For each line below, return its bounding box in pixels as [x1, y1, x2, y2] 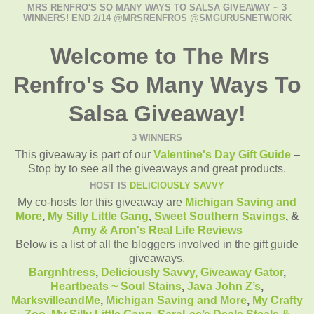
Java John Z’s [187, 280, 261, 292]
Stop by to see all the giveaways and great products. [28, 162, 286, 175]
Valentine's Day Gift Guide [153, 148, 291, 161]
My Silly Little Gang [47, 210, 149, 222]
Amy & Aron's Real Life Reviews [71, 224, 243, 236]
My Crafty [252, 294, 303, 306]
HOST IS [90, 180, 130, 191]
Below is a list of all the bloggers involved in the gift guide [15, 238, 299, 250]
